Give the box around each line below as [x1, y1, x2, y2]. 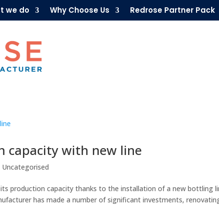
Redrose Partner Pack [130, 5, 215, 15]
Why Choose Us [50, 5, 109, 15]
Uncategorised [2, 162, 49, 172]
